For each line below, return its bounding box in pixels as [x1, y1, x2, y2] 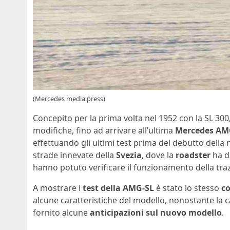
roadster [176, 149, 210, 161]
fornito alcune [33, 207, 90, 219]
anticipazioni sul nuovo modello [90, 207, 222, 219]
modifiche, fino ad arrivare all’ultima [33, 125, 175, 137]
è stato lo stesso [154, 182, 221, 194]
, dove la [142, 149, 176, 161]
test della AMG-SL [81, 182, 154, 194]
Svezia [116, 149, 142, 161]
